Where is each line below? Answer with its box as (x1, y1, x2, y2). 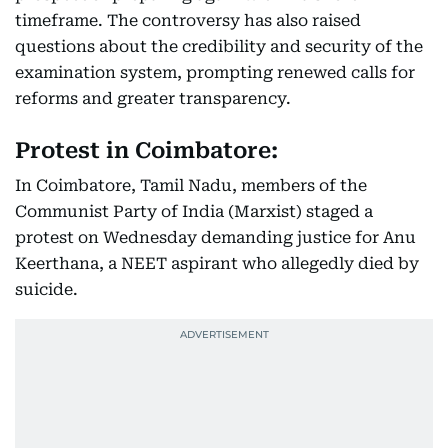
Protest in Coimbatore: (15, 138, 278, 163)
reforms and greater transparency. (15, 89, 291, 108)
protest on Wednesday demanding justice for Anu (15, 228, 416, 247)
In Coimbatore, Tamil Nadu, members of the (15, 176, 367, 195)
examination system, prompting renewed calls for (15, 63, 415, 82)
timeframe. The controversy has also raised (15, 11, 361, 30)
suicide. (15, 280, 78, 299)
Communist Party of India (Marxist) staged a (15, 202, 373, 221)
